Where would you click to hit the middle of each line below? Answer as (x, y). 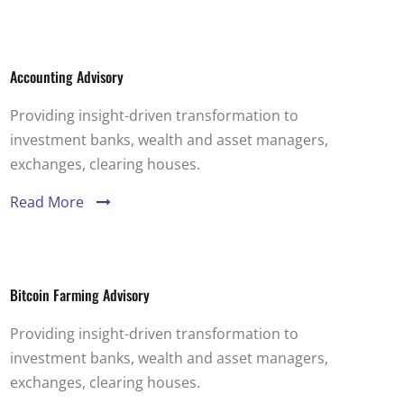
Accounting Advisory (66, 77)
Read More (46, 202)
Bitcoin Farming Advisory (79, 295)
